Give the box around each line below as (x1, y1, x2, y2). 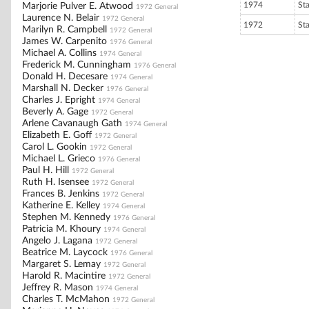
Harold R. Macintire (22, 271, 106, 281)
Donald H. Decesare (22, 72, 108, 82)
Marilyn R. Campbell (22, 25, 107, 35)
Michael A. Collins (22, 48, 97, 59)
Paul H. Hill (22, 166, 69, 176)
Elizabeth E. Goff (22, 130, 92, 141)
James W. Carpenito (22, 37, 107, 47)
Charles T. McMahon (22, 295, 110, 305)
